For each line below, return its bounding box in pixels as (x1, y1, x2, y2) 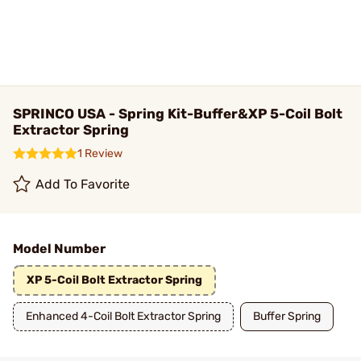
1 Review (77, 147, 122, 160)
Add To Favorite (35, 176, 131, 192)
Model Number (13, 241, 106, 256)
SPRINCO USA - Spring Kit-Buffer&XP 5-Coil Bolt (13, 106, 342, 122)
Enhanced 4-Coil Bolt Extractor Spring (26, 309, 221, 323)
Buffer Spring (253, 309, 321, 323)
